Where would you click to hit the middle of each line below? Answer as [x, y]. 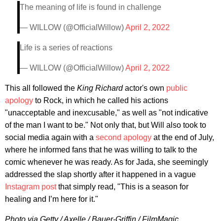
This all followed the [41, 88]
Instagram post [31, 186]
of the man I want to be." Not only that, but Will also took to [106, 125]
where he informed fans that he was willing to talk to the [101, 149]
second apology [124, 137]
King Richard [101, 88]
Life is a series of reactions [66, 47]
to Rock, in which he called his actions [101, 100]
